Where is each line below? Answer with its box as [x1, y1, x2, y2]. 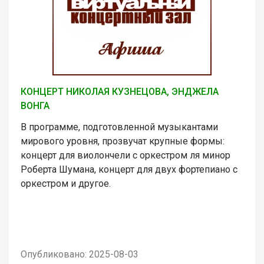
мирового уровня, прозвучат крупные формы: [21, 135, 225, 147]
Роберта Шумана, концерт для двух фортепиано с [21, 163, 237, 175]
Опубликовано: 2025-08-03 [21, 248, 138, 260]
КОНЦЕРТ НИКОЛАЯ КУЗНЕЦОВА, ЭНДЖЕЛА [21, 85, 219, 97]
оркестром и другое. [21, 177, 111, 189]
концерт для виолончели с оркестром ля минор [21, 149, 230, 161]
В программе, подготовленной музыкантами [21, 121, 218, 133]
